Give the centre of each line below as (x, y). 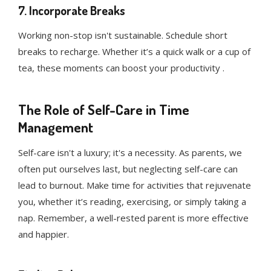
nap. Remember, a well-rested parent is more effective (133, 218)
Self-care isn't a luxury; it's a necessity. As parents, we (130, 153)
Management (56, 127)
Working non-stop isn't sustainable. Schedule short (123, 35)
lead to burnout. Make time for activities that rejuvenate (135, 185)
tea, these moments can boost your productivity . (121, 68)
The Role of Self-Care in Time (104, 109)
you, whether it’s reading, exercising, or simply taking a (132, 202)
